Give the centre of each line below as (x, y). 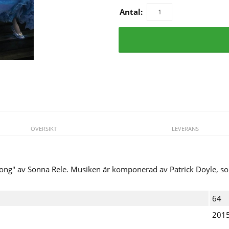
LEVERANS (185, 128)
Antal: (131, 12)
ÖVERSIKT (44, 128)
